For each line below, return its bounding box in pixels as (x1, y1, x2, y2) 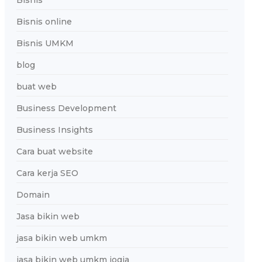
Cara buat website (16, 146, 93, 157)
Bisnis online (16, 16, 72, 27)
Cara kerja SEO (16, 168, 78, 178)
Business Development (16, 103, 116, 113)
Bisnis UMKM (16, 38, 74, 49)
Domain (16, 189, 50, 200)
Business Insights (16, 125, 93, 135)
